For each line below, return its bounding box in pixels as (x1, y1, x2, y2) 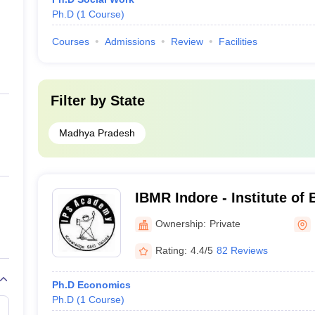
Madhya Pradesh (58, 127, 135, 139)
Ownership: (155, 217, 206, 229)
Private (209, 217, 240, 229)
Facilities (218, 36, 257, 47)
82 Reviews (216, 244, 268, 256)
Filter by (50, 93, 110, 108)
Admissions (104, 36, 155, 47)
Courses (51, 36, 89, 47)
